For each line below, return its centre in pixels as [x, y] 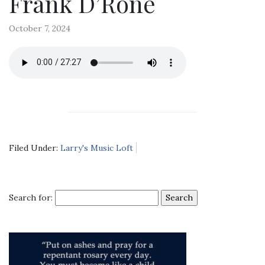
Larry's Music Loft [97, 148]
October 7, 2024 [40, 28]
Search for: [31, 197]
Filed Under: [35, 148]
